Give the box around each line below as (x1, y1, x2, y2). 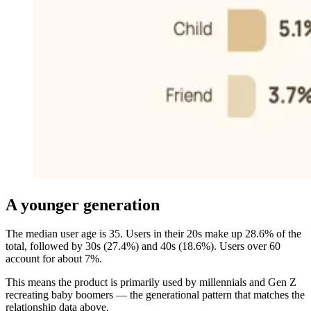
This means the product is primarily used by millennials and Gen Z (6, 276, 296, 289)
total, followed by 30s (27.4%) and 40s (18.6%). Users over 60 (6, 240, 280, 253)
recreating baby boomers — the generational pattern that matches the (6, 289, 305, 301)
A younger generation (6, 195, 160, 214)
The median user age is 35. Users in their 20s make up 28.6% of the (6, 228, 301, 240)
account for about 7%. (6, 253, 102, 265)
